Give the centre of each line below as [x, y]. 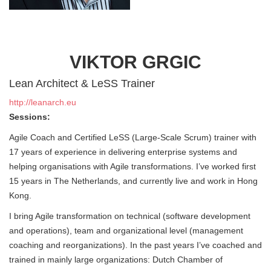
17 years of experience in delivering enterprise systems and [123, 152]
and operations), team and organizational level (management [126, 230]
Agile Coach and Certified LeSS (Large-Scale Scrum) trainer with [133, 137]
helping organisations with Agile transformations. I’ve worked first [132, 166]
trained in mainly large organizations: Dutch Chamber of [116, 260]
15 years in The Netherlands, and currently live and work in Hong [133, 181]
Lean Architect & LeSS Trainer [82, 83]
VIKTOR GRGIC [135, 62]
